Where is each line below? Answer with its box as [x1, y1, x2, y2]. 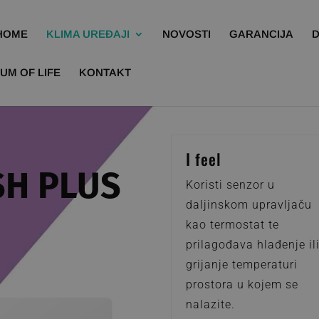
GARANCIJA [229, 28, 294, 40]
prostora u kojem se [186, 278, 299, 292]
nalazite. [186, 298, 236, 312]
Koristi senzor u [186, 178, 276, 192]
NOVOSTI [162, 28, 211, 40]
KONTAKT [79, 66, 132, 78]
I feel [186, 147, 222, 171]
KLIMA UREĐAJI [46, 28, 130, 40]
